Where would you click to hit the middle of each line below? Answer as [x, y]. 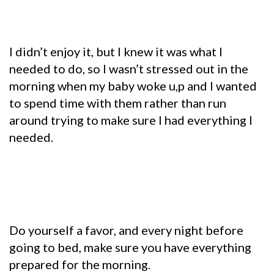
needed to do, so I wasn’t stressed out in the [129, 68]
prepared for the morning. [80, 264]
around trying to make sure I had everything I [131, 120]
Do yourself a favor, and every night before [126, 230]
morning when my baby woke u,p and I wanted [133, 85]
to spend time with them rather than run [118, 102]
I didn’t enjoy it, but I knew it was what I [116, 51]
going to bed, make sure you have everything [130, 247]
